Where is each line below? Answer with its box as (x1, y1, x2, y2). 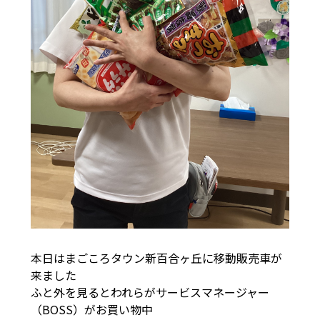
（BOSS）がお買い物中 (30, 300, 164, 318)
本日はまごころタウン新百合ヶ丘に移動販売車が (30, 249, 282, 266)
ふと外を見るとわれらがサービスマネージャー (30, 283, 269, 301)
